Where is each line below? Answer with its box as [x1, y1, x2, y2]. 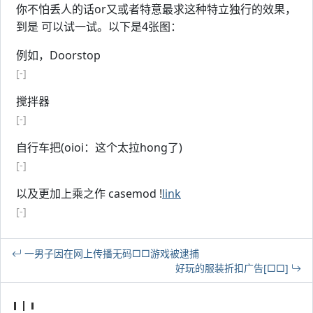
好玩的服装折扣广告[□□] [175, 261, 291, 275]
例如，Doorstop [16, 48, 101, 63]
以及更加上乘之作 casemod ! [16, 186, 162, 201]
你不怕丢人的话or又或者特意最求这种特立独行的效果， [16, 1, 296, 17]
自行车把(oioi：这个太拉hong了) [16, 140, 182, 155]
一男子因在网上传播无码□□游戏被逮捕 [22, 247, 199, 260]
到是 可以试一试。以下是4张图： [16, 19, 182, 34]
